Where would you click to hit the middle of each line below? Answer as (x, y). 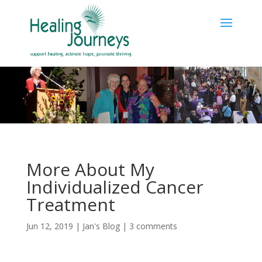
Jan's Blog (101, 226)
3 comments (153, 226)
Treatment (70, 204)
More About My (90, 169)
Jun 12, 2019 (49, 226)
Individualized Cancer (115, 187)
